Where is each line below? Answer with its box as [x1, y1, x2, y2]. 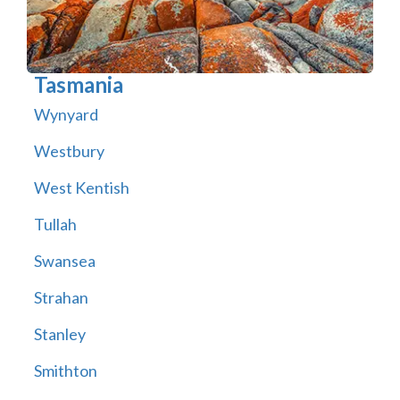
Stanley [33, 324, 86, 345]
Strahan [33, 287, 88, 308]
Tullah [33, 214, 77, 235]
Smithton [33, 361, 97, 381]
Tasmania [33, 71, 123, 98]
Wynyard [33, 104, 98, 125]
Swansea [33, 251, 96, 271]
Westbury [33, 141, 104, 162]
